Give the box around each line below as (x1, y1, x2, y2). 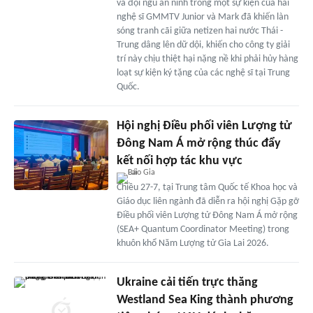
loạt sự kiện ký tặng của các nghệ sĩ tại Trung (116, 67, 290, 78)
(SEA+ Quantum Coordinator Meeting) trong (116, 224, 289, 235)
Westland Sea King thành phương (116, 293, 293, 307)
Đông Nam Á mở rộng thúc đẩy (116, 136, 281, 150)
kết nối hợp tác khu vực (116, 154, 242, 168)
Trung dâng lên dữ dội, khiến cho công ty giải (116, 39, 290, 50)
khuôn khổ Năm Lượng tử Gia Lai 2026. (116, 238, 269, 249)
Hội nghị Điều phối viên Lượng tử (116, 119, 292, 133)
